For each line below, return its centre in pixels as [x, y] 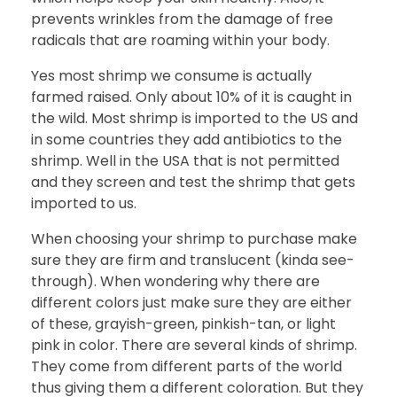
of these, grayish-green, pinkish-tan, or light [183, 323]
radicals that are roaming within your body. [180, 40]
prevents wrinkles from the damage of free [182, 19]
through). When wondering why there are [175, 281]
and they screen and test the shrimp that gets [193, 182]
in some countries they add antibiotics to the [187, 139]
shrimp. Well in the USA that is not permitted [185, 160]
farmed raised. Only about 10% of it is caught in [191, 97]
